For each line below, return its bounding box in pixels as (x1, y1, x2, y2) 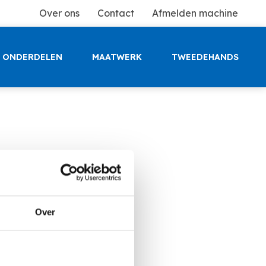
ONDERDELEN (2, 52, 62, 62)
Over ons (39, 7, 80, 19)
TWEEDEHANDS (172, 52, 239, 62)
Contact (97, 7, 134, 19)
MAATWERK (92, 52, 142, 62)
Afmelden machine (152, 7, 238, 19)
